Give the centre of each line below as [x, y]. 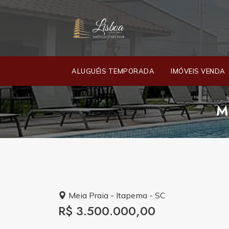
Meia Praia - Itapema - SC [116, 195]
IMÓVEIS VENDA [198, 71]
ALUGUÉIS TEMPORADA [113, 71]
